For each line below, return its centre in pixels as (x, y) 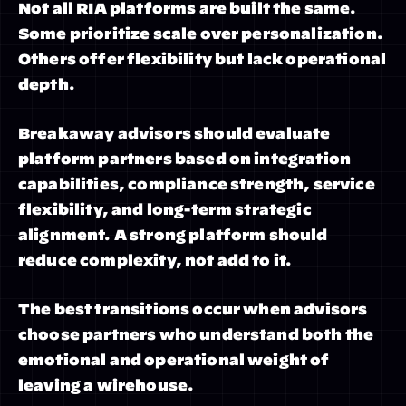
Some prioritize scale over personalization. (201, 34)
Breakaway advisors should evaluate (174, 133)
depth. (47, 84)
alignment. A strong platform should (173, 235)
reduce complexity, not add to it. (155, 260)
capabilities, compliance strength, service (197, 184)
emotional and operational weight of (174, 360)
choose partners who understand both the (196, 334)
